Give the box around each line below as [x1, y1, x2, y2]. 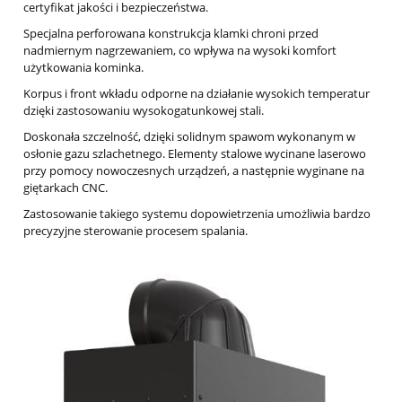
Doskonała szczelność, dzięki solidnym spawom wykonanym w [23, 128, 355, 145]
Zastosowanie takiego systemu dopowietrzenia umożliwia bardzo [23, 205, 371, 223]
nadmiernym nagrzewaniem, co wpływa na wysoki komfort [23, 42, 336, 59]
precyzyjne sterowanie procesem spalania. [23, 223, 248, 240]
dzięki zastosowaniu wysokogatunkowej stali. [23, 102, 264, 119]
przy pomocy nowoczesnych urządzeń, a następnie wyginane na [23, 162, 364, 179]
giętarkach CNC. [23, 179, 108, 197]
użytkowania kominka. [23, 59, 144, 76]
